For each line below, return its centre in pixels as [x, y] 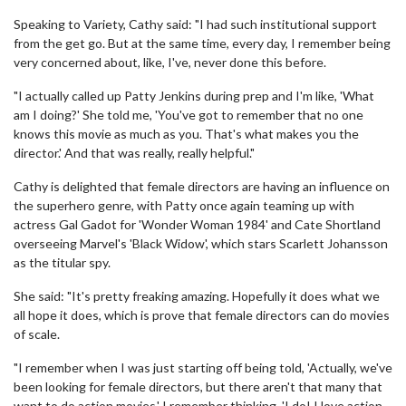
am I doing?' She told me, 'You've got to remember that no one [188, 115]
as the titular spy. [62, 262]
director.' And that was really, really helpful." [134, 153]
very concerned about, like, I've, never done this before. [170, 62]
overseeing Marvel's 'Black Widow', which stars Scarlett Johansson [201, 243]
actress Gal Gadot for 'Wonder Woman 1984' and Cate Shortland [197, 224]
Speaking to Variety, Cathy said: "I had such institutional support [195, 24]
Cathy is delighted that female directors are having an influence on [202, 186]
